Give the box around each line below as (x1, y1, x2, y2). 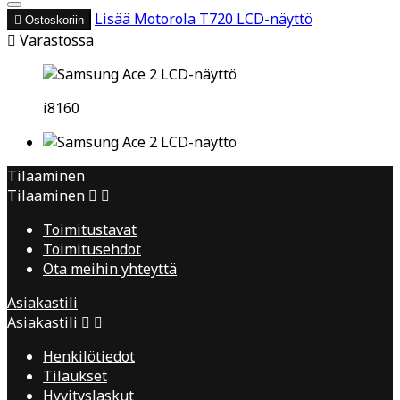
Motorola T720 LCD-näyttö (134, 8, 312, 29)
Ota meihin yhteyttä (43, 258, 177, 279)
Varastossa (16, 29, 94, 50)
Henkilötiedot (43, 346, 135, 366)
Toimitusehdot (43, 238, 141, 259)
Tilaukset (43, 365, 107, 386)
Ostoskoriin (25, 12, 84, 27)
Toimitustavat (43, 219, 137, 239)
